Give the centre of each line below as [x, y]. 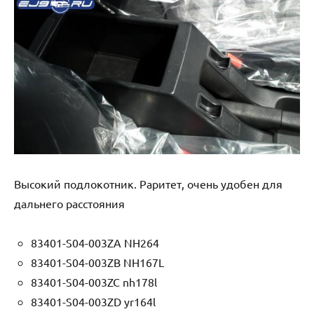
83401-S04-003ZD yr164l [93, 301]
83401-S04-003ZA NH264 [95, 242]
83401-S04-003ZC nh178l [94, 281]
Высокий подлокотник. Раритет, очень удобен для [148, 183]
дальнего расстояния [69, 203]
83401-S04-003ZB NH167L [97, 262]
